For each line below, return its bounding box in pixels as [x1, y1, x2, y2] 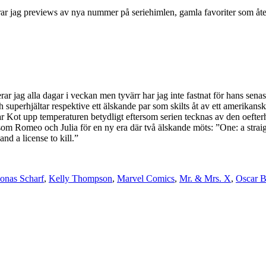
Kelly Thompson [49, 173, 112, 183]
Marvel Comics [117, 173, 175, 183]
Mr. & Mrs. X [179, 173, 231, 183]
